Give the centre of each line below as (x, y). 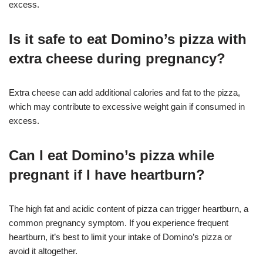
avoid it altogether (42, 251)
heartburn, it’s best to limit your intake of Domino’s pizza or (120, 237)
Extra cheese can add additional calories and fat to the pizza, (124, 92)
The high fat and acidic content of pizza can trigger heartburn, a (129, 208)
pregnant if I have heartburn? (107, 174)
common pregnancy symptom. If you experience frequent (119, 222)
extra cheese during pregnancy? (117, 58)
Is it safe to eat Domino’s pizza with (128, 39)
